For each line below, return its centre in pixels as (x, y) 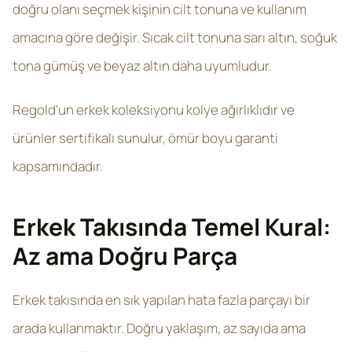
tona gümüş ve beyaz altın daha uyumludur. (143, 66)
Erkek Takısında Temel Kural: (172, 227)
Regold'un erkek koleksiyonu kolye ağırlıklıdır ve (154, 110)
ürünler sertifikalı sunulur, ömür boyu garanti (145, 138)
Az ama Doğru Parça (125, 256)
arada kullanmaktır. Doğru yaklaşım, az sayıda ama (159, 328)
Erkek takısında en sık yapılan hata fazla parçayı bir (161, 300)
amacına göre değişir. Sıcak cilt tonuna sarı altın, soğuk (175, 37)
